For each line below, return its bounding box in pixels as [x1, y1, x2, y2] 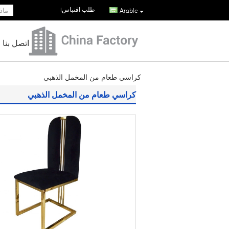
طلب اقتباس [62, 6, 95, 14]
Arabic [120, 6, 138, 14]
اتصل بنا [3, 38, 29, 48]
